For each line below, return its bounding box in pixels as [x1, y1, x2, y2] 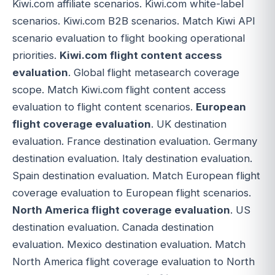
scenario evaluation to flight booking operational [12, 31, 245, 44]
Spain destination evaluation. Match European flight [12, 169, 260, 182]
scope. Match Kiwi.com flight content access [12, 83, 226, 96]
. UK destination [151, 117, 227, 130]
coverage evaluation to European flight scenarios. [12, 186, 251, 199]
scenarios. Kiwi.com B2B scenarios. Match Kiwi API [12, 14, 255, 27]
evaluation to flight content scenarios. [12, 100, 196, 113]
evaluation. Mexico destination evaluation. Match [12, 238, 246, 250]
